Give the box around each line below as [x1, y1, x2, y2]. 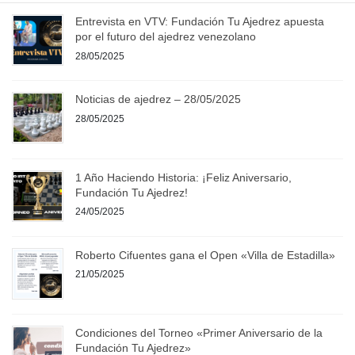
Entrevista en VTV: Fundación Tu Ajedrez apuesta [75, 15, 324, 29]
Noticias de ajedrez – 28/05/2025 [75, 93, 241, 106]
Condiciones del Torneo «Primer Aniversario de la [75, 326, 323, 339]
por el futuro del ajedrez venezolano [75, 30, 256, 44]
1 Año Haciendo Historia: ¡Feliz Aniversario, [75, 170, 292, 184]
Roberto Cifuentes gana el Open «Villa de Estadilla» [75, 248, 335, 261]
